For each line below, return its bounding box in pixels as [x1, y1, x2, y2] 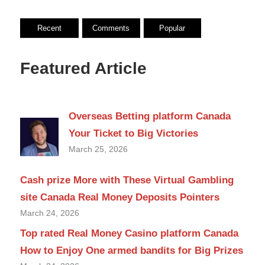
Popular [159, 24, 186, 33]
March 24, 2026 [20, 208, 79, 218]
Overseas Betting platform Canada [69, 110, 231, 122]
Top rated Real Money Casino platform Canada [20, 227, 238, 239]
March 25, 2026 [69, 144, 128, 154]
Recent [37, 24, 62, 33]
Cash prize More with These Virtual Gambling [20, 174, 234, 186]
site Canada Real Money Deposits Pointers [20, 191, 219, 203]
